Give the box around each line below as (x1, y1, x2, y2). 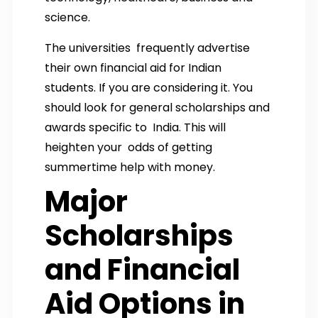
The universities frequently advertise (45, 39, 250, 56)
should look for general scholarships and (45, 99, 270, 116)
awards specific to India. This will (45, 119, 226, 136)
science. (45, 9, 90, 26)
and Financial (45, 249, 240, 290)
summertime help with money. (45, 158, 215, 175)
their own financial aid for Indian (45, 59, 221, 76)
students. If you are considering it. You (45, 79, 253, 96)
